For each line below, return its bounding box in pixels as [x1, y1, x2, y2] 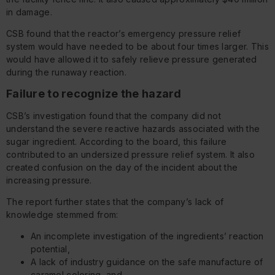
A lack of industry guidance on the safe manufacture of [31, 257, 263, 268]
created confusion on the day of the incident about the [6, 162, 238, 173]
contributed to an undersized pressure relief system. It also [6, 149, 255, 160]
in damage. [6, 6, 52, 17]
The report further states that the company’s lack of [6, 196, 224, 207]
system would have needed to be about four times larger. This [6, 41, 269, 52]
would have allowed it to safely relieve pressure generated [6, 53, 257, 64]
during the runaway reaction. [6, 66, 126, 77]
